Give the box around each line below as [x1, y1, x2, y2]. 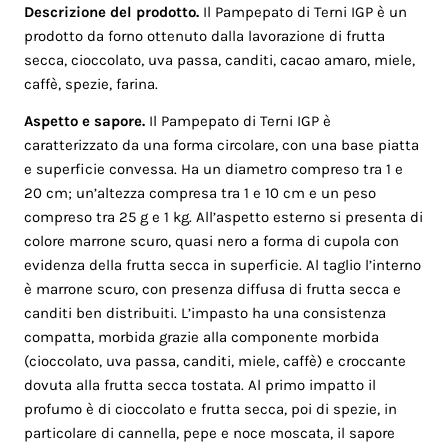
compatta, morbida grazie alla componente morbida [24, 327, 380, 346]
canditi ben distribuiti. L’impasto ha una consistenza [24, 303, 387, 322]
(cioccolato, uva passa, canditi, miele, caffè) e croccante [24, 351, 407, 370]
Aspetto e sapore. [24, 111, 150, 130]
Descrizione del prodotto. [24, 3, 204, 22]
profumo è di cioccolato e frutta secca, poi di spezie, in [24, 399, 398, 418]
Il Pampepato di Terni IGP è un [203, 3, 408, 22]
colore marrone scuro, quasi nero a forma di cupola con [24, 231, 400, 250]
